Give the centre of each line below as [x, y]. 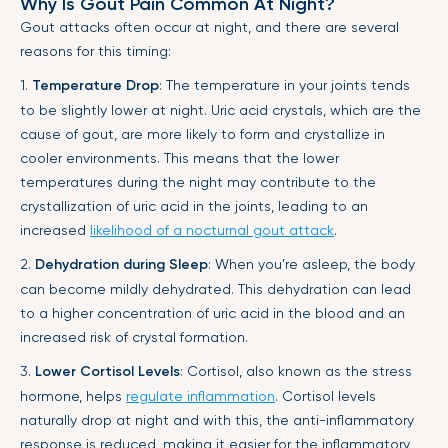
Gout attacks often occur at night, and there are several [209, 26]
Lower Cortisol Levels [107, 371]
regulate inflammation [200, 395]
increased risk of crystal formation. [134, 336]
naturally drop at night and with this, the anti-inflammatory [217, 419]
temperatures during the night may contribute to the [198, 181]
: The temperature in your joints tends [284, 84]
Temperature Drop [95, 85]
